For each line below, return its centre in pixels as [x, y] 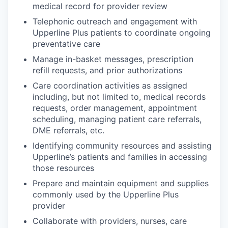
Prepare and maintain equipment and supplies [121, 183]
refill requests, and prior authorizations [107, 70]
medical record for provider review [100, 6]
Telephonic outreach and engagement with [115, 21]
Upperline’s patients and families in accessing [120, 157]
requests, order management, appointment [115, 108]
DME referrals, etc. [68, 130]
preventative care [66, 44]
